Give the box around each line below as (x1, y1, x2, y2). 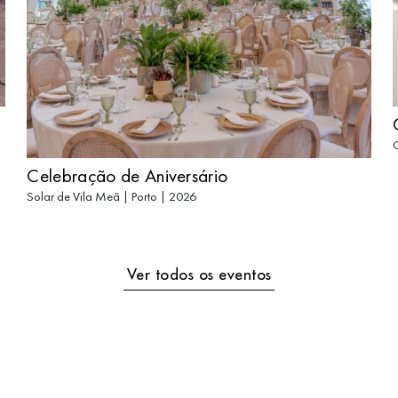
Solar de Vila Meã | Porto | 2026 (27, 188, 197, 205)
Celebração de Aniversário (27, 163, 228, 188)
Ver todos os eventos (126, 267, 272, 283)
